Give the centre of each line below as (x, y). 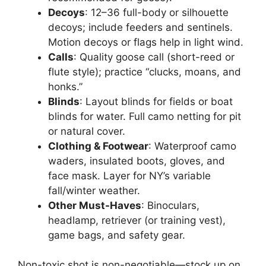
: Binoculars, (170, 205)
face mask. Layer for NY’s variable (129, 175)
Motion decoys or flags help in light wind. (146, 42)
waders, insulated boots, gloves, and (137, 161)
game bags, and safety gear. (117, 235)
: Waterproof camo (192, 146)
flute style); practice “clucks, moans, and (145, 72)
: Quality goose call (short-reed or (154, 57)
